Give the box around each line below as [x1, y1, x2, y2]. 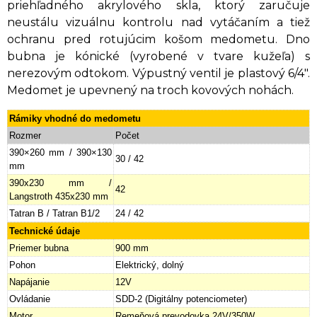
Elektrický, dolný [115, 259, 184, 270]
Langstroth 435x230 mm [9, 190, 108, 202]
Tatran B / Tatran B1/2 [9, 207, 100, 219]
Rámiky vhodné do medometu [9, 113, 141, 124]
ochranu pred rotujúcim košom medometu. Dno [7, 32, 310, 46]
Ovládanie [9, 293, 50, 304]
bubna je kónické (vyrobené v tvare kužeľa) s [7, 49, 310, 63]
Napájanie [9, 276, 50, 287]
